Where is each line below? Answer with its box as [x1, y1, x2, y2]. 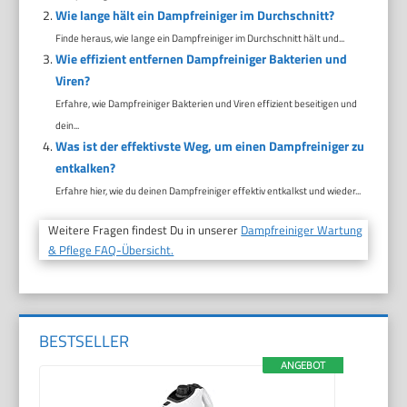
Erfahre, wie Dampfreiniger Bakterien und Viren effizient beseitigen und [55, 95, 357, 111]
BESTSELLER [39, 328, 130, 353]
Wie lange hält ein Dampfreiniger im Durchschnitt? [55, 5, 334, 25]
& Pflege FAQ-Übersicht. [48, 241, 174, 259]
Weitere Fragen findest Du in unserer [48, 221, 242, 239]
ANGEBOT [280, 359, 325, 372]
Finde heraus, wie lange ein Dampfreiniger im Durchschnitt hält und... [55, 30, 344, 45]
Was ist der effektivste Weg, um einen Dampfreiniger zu [55, 136, 364, 155]
